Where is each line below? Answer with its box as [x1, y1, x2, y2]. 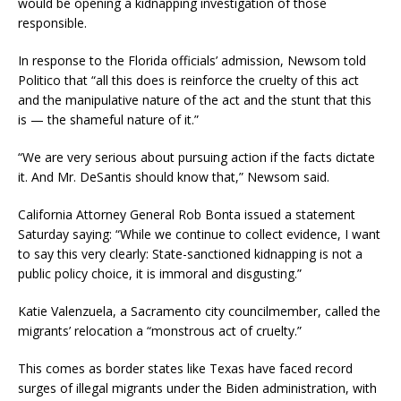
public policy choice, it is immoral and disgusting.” [18, 265, 302, 283]
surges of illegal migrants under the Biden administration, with [18, 380, 377, 397]
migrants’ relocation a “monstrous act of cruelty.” [18, 322, 302, 340]
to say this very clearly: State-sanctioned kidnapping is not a [18, 245, 363, 263]
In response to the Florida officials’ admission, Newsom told [18, 52, 366, 70]
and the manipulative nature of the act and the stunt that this [18, 91, 371, 109]
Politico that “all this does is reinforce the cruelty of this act [18, 72, 359, 90]
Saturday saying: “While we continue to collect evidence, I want [18, 226, 380, 243]
